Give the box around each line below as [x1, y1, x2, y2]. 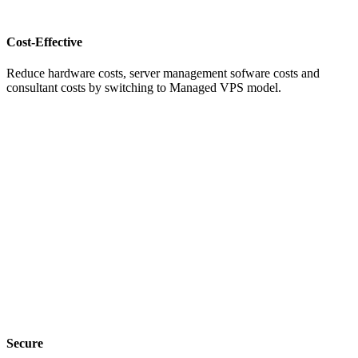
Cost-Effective [6, 34, 82, 49]
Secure [6, 336, 43, 350]
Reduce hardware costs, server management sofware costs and [6, 66, 320, 80]
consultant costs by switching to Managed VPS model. [6, 80, 281, 94]
